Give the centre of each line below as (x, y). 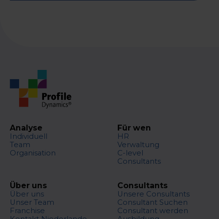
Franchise (27, 210)
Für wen (134, 128)
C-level (130, 153)
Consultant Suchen (152, 202)
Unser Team (32, 202)
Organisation (33, 153)
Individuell (28, 137)
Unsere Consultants (153, 194)
